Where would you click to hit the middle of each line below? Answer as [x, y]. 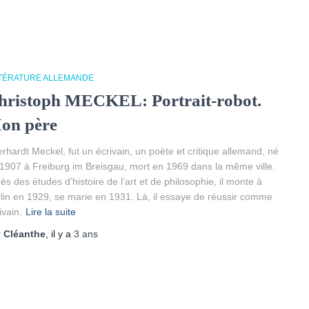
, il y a [60, 234]
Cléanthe [24, 234]
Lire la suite [51, 212]
